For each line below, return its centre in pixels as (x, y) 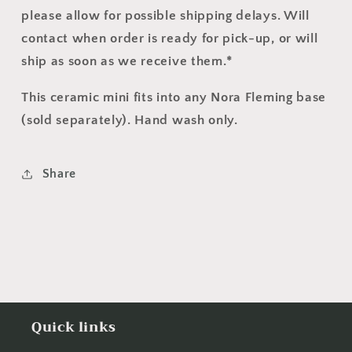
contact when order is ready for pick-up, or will (170, 38)
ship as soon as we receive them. (124, 61)
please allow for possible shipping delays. (152, 16)
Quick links (74, 328)
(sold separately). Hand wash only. (130, 120)
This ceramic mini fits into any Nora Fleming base (174, 97)
